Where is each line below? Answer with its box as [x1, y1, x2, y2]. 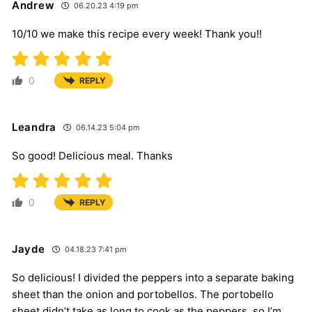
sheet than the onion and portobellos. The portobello [12, 288, 274, 302]
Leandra [12, 120, 56, 134]
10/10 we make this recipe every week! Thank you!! [12, 27, 262, 41]
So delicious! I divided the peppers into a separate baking [12, 271, 294, 285]
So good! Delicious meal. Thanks [12, 149, 173, 163]
